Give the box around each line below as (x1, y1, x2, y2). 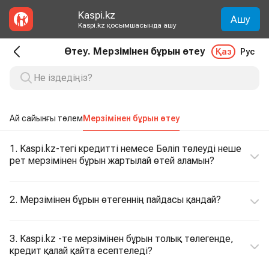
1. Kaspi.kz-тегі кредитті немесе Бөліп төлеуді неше (10, 143, 241, 154)
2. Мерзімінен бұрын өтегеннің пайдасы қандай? (10, 194, 221, 205)
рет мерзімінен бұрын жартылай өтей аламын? (10, 155, 214, 166)
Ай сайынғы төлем (10, 113, 83, 123)
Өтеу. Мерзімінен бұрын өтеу (64, 46, 205, 57)
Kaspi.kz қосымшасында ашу (77, 21, 177, 29)
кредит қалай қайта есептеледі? (10, 245, 153, 256)
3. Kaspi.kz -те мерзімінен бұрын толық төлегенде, (10, 233, 234, 244)
